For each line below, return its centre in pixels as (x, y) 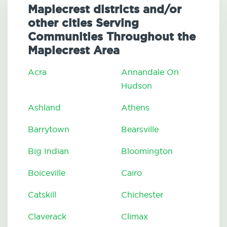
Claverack (47, 217)
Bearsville (140, 129)
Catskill (42, 195)
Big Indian (48, 151)
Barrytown (49, 129)
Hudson (137, 86)
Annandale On (150, 72)
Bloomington (147, 151)
